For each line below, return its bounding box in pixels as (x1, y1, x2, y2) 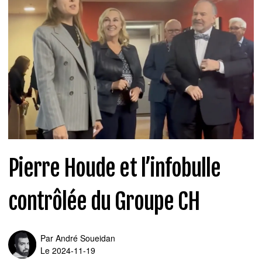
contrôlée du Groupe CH (8, 187, 199, 216)
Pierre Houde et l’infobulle (8, 153, 221, 182)
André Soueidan (56, 232, 115, 244)
